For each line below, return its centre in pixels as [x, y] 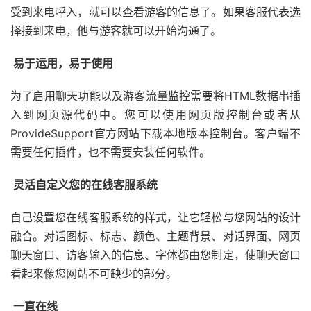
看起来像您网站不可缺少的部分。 [94, 273]
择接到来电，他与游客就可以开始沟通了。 [116, 30]
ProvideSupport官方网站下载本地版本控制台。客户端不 [155, 133]
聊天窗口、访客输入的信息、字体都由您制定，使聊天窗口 [155, 254]
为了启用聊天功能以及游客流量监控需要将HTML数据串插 [155, 95]
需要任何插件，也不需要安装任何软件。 [110, 152]
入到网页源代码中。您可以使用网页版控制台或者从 [155, 114]
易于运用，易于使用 [62, 63]
